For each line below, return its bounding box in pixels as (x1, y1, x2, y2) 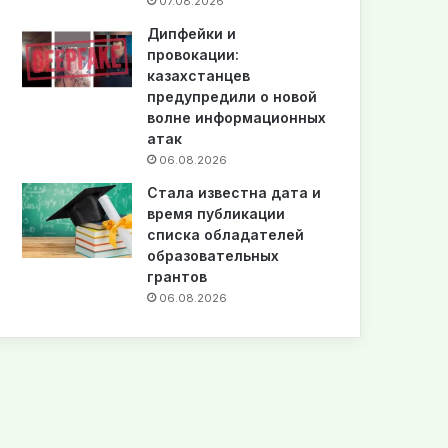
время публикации (147, 204, 286, 222)
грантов (147, 267, 208, 285)
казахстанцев (147, 66, 251, 84)
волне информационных (147, 108, 327, 126)
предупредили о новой (147, 87, 318, 105)
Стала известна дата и (147, 183, 322, 201)
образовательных (147, 246, 280, 264)
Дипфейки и (147, 24, 237, 42)
